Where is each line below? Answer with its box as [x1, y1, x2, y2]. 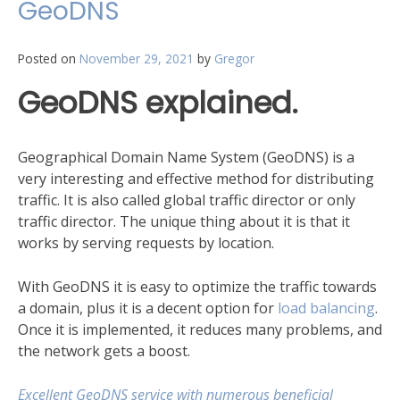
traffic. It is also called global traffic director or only [18, 189, 355, 210]
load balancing [278, 297, 375, 318]
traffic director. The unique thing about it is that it [18, 211, 350, 231]
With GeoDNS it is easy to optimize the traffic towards [18, 276, 377, 296]
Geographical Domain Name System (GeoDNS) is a [18, 146, 354, 167]
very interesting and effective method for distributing [18, 168, 374, 188]
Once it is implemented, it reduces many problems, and [18, 319, 382, 339]
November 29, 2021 [79, 50, 194, 68]
